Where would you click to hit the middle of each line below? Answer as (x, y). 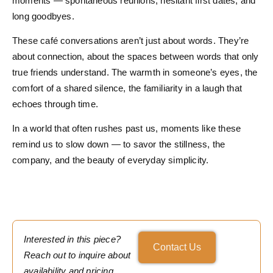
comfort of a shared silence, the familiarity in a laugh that (127, 88)
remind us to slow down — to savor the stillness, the (119, 144)
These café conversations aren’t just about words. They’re (131, 40)
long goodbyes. (43, 16)
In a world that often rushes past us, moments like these (127, 129)
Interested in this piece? (72, 239)
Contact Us (177, 247)
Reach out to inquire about (77, 255)
